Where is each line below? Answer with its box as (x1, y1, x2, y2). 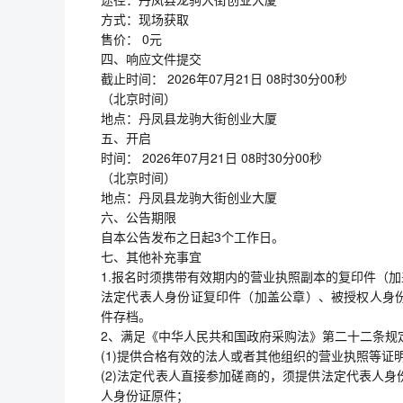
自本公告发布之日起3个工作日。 (101, 228, 284, 246)
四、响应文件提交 (101, 49, 201, 67)
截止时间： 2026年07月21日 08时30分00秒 (101, 69, 347, 87)
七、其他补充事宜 (101, 247, 201, 265)
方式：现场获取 (101, 10, 189, 28)
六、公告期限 (101, 208, 176, 226)
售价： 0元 (101, 30, 162, 48)
